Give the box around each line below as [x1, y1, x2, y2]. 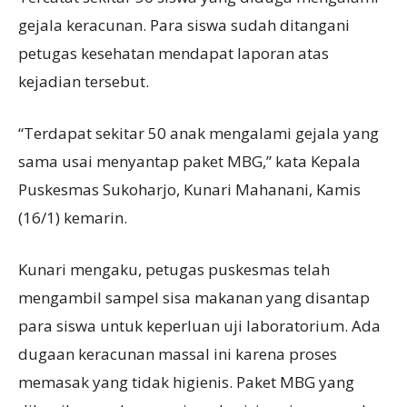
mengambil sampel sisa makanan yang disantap [18, 287, 370, 309]
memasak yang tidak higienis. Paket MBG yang [18, 372, 354, 393]
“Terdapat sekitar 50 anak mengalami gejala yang [18, 123, 379, 144]
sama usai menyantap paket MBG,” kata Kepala [18, 151, 361, 173]
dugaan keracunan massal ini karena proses [18, 343, 337, 365]
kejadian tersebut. [18, 71, 149, 93]
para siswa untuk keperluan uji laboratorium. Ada [18, 315, 381, 337]
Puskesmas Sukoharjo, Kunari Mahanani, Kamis [18, 179, 361, 201]
